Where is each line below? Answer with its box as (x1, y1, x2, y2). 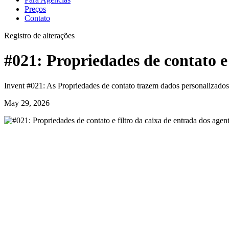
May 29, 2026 (4, 98, 50, 107)
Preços (25, 5, 46, 13)
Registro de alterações (4, 31, 75, 40)
